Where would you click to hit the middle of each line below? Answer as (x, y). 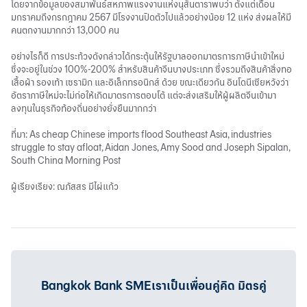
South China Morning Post (66, 160)
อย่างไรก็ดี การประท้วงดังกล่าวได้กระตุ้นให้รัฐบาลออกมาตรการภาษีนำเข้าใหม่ (148, 56)
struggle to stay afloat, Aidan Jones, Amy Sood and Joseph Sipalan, (150, 147)
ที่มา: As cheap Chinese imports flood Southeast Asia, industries (141, 134)
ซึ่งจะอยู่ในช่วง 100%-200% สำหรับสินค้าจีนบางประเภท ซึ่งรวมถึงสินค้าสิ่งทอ (151, 69)
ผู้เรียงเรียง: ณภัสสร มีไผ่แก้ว (65, 186)
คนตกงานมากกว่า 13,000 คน (65, 30)
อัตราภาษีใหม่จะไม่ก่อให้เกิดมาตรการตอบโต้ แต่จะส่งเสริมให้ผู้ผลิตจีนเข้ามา (144, 95)
